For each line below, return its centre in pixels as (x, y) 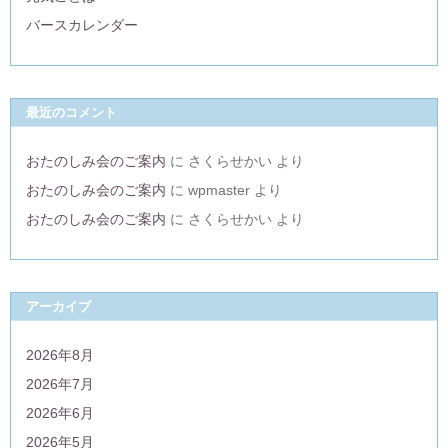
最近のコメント (71, 113)
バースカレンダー (82, 25)
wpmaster (219, 190)
